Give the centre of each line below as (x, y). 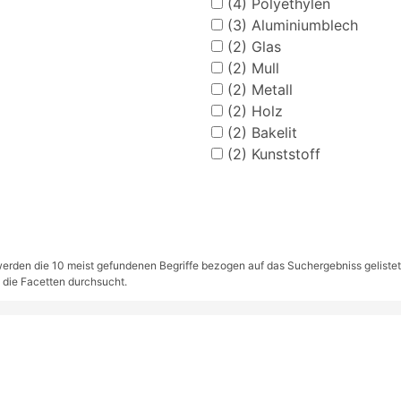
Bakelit (272, 132)
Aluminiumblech (302, 25)
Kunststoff (283, 154)
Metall (269, 89)
